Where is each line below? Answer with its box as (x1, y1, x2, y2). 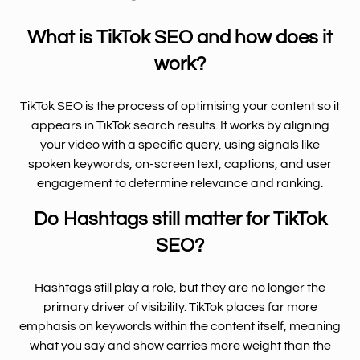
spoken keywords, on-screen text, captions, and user (28, 157, 332, 170)
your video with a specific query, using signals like (40, 137, 320, 151)
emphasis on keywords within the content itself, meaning (19, 319, 341, 333)
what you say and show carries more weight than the (29, 338, 331, 352)
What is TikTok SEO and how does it (27, 27, 333, 47)
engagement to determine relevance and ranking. (37, 176, 323, 190)
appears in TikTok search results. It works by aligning (31, 118, 329, 132)
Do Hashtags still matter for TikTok (33, 208, 327, 229)
